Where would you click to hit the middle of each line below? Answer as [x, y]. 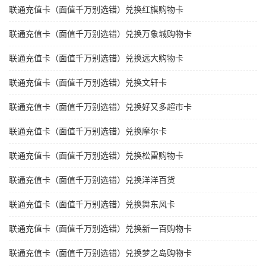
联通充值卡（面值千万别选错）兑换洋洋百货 [92, 180]
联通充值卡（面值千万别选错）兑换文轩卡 [88, 83]
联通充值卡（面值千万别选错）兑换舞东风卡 [92, 205]
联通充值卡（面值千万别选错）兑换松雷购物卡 [96, 156]
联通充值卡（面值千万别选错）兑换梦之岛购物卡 [100, 253]
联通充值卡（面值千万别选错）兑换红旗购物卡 [96, 10]
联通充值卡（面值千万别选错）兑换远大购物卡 [96, 58]
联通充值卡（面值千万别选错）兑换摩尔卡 [88, 132]
